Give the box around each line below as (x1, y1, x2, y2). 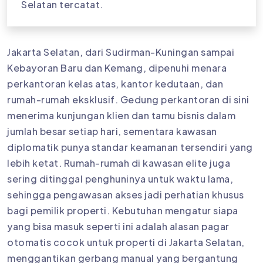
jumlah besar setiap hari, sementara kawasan (7, 125, 217, 138)
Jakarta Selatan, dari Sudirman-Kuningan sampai (7, 46, 234, 59)
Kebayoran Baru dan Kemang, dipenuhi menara (7, 62, 227, 75)
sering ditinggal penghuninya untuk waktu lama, (7, 173, 233, 186)
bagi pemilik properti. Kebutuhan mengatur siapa (7, 204, 238, 217)
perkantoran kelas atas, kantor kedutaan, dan (7, 77, 223, 90)
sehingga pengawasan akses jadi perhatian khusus (7, 188, 244, 201)
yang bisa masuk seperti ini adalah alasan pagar (7, 220, 230, 233)
